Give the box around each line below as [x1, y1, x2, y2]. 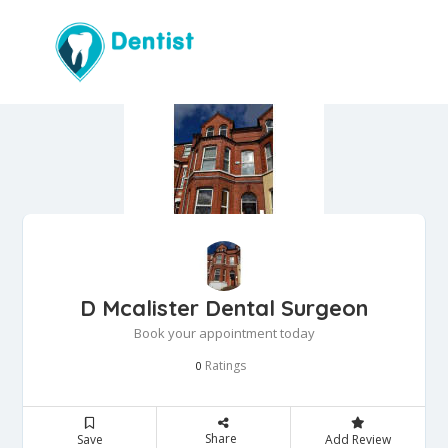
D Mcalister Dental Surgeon [80, 294, 368, 323]
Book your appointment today [133, 324, 315, 343]
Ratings [202, 357, 246, 375]
